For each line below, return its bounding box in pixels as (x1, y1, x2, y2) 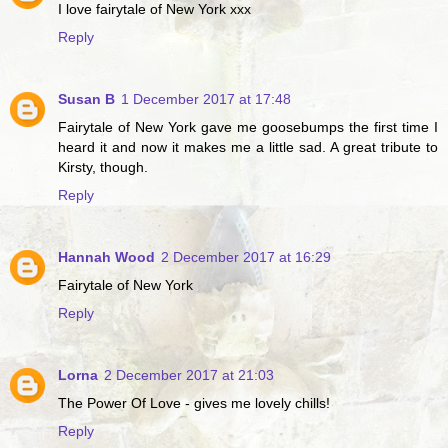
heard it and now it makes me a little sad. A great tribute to (58, 139, 438, 156)
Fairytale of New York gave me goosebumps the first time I (58, 119, 438, 136)
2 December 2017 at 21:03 (104, 366, 274, 383)
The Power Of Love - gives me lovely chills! (58, 394, 330, 411)
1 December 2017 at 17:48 (121, 91, 291, 108)
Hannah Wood (58, 249, 155, 265)
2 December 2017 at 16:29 (161, 249, 331, 265)
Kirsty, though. (58, 159, 148, 176)
